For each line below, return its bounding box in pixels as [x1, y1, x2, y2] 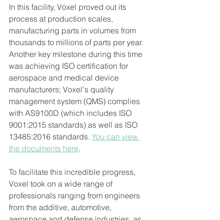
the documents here [9, 143, 79, 154]
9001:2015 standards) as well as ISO [9, 120, 139, 130]
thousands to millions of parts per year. [9, 37, 145, 48]
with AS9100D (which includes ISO [9, 108, 134, 118]
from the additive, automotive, [9, 202, 113, 213]
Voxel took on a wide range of [9, 179, 114, 189]
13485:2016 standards [9, 132, 88, 142]
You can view [92, 132, 140, 142]
